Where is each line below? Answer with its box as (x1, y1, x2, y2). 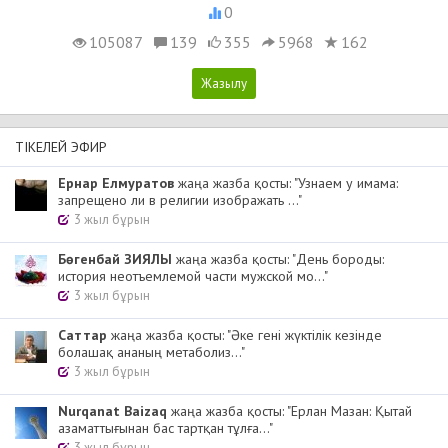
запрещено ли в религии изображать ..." (58, 191, 302, 210)
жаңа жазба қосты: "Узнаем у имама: (174, 174, 398, 193)
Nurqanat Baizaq (58, 402, 167, 421)
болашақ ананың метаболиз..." (58, 343, 245, 362)
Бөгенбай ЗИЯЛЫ (58, 250, 172, 269)
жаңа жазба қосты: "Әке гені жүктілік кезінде (107, 326, 382, 345)
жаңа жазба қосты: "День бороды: (172, 250, 384, 269)
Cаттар (58, 326, 107, 345)
